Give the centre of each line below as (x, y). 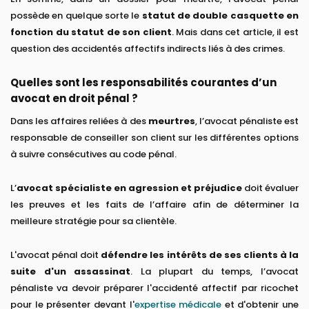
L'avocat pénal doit (56, 255)
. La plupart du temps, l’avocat (215, 272)
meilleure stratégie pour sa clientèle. (93, 221)
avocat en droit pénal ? (74, 99)
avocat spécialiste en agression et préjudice (129, 188)
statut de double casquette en (220, 16)
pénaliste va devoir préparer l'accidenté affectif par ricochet (154, 288)
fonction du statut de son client (91, 32)
